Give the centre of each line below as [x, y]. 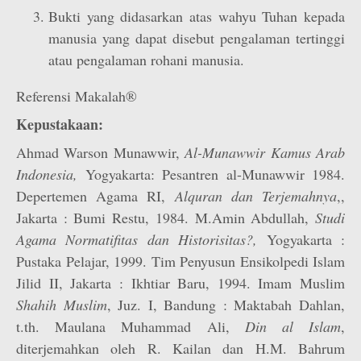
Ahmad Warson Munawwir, [101, 152]
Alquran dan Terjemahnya [256, 196]
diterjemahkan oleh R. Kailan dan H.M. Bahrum [180, 348]
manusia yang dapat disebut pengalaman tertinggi [197, 38]
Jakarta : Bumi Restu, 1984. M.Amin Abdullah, [166, 218]
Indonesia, [51, 174]
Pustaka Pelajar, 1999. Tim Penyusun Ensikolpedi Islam [180, 261]
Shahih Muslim [62, 305]
